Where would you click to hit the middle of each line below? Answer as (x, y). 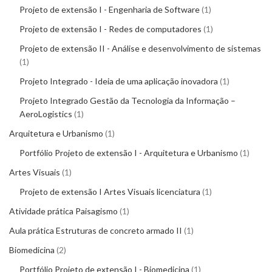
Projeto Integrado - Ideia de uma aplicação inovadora (119, 81)
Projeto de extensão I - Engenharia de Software (110, 9)
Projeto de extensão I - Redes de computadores (110, 29)
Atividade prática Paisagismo (63, 211)
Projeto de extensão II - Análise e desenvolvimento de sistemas (140, 48)
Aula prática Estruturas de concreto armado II (96, 230)
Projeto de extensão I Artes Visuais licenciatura (110, 192)
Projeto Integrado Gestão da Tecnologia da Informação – (127, 100)
